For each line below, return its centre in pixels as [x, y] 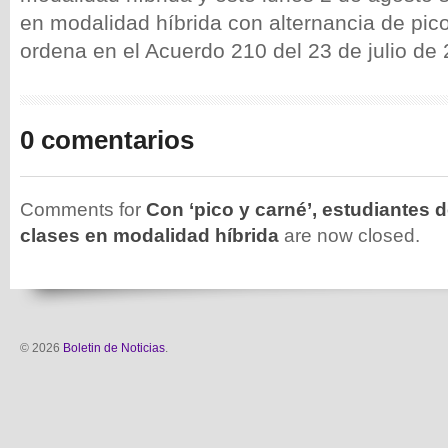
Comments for [83, 209]
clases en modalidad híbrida [149, 235]
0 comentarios [107, 140]
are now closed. [349, 235]
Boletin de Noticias [114, 348]
